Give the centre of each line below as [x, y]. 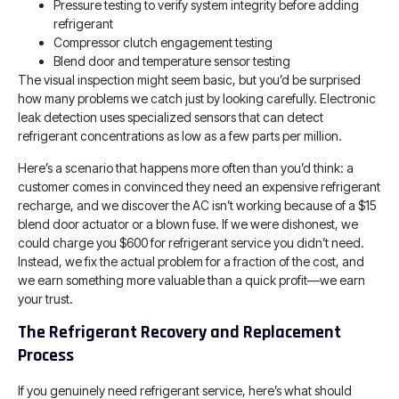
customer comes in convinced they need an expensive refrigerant [199, 186]
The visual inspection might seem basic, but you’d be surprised [189, 80]
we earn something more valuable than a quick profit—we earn [191, 280]
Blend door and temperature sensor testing [172, 61]
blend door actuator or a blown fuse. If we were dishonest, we [188, 224]
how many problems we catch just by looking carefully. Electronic [197, 99]
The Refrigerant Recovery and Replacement [179, 333]
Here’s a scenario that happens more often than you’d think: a [186, 167]
